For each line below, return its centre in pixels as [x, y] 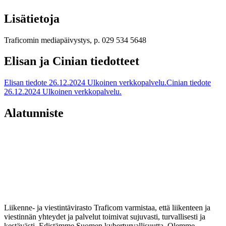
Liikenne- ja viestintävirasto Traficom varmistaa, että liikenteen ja [107, 208]
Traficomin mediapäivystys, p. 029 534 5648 [75, 40]
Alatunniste [34, 113]
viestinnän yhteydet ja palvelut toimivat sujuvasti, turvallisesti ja [105, 217]
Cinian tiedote [189, 83]
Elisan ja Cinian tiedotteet [72, 61]
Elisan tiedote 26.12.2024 [45, 83]
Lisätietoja [32, 18]
